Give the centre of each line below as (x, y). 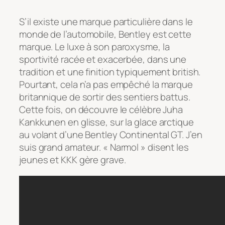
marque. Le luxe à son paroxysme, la (94, 47)
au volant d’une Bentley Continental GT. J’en (111, 135)
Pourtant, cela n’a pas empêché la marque (106, 85)
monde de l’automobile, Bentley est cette (105, 34)
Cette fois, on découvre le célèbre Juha (101, 110)
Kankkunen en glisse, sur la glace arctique (106, 122)
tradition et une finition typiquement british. (110, 72)
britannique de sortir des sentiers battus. (105, 97)
